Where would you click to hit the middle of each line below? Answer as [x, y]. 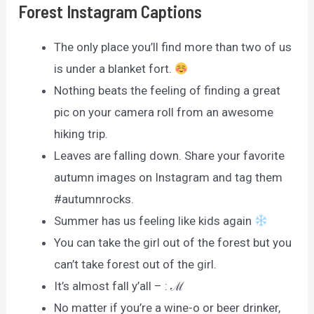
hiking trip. [81, 134]
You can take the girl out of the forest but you [173, 242]
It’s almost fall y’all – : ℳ [120, 286]
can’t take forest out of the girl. [136, 264]
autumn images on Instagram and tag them [169, 177]
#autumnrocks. [94, 199]
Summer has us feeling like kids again [155, 220]
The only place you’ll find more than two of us [173, 47]
